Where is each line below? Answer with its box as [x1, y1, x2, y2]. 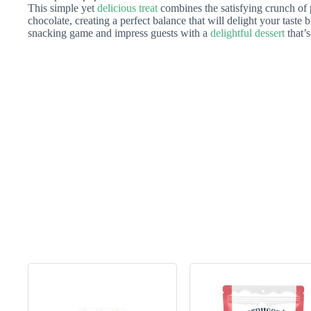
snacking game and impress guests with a [28, 27, 210, 40]
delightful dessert [210, 27, 285, 40]
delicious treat [97, 2, 158, 15]
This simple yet [28, 2, 97, 15]
